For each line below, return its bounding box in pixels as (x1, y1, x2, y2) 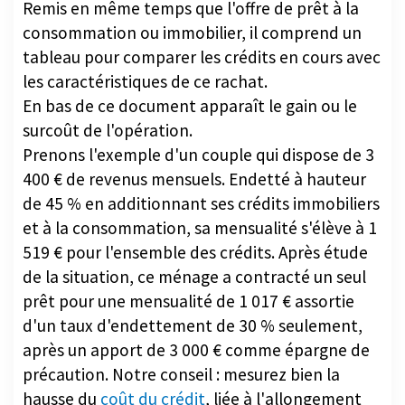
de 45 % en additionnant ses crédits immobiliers (23, 192, 380, 214)
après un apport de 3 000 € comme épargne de (23, 338, 370, 361)
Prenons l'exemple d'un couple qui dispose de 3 (23, 143, 374, 165)
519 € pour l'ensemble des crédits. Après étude (23, 240, 368, 263)
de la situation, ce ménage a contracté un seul (23, 265, 366, 287)
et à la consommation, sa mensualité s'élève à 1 (23, 216, 377, 239)
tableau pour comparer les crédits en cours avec (23, 45, 381, 68)
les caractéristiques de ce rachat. (23, 70, 268, 92)
